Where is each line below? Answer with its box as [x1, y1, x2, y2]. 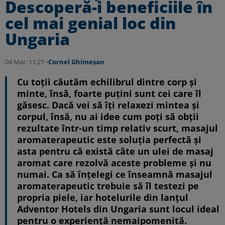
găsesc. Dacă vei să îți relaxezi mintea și [17, 99, 199, 111]
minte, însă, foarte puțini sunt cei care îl [17, 87, 201, 99]
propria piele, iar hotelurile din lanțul [17, 191, 188, 203]
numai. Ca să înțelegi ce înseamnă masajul [17, 168, 212, 180]
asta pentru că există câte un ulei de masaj [17, 145, 213, 157]
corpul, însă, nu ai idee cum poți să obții [17, 110, 199, 123]
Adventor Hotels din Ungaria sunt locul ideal [17, 203, 219, 215]
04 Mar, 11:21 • [5, 57, 48, 66]
